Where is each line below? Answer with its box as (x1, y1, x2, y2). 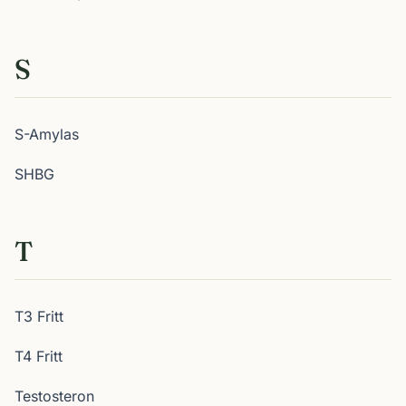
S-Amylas (14, 125, 79, 143)
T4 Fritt (14, 347, 63, 365)
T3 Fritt (14, 307, 63, 325)
